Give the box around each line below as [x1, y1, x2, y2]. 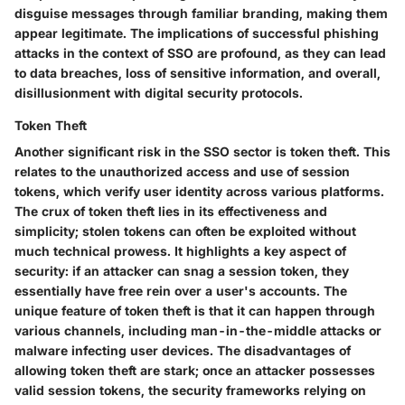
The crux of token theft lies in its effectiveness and [14, 202, 327, 219]
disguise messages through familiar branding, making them [14, 5, 388, 21]
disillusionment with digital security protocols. [14, 84, 303, 100]
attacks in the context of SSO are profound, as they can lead [14, 44, 386, 61]
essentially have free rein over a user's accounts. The [14, 282, 347, 298]
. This [356, 143, 391, 159]
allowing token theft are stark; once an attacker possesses [14, 362, 375, 378]
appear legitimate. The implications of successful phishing [14, 24, 379, 41]
